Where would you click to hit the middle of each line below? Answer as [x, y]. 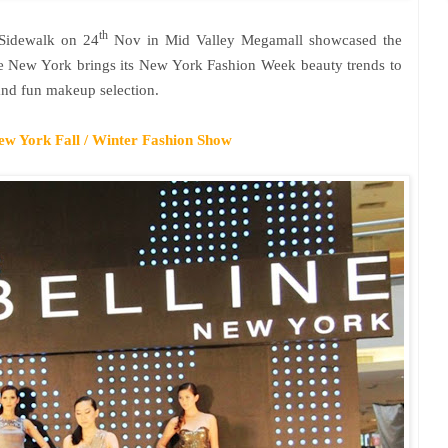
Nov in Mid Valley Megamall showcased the [255, 39]
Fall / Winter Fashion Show [141, 139]
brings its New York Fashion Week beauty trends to [237, 64]
